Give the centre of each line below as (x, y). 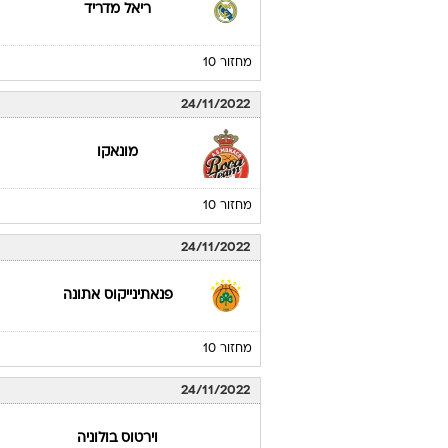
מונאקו (118, 152)
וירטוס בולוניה (118, 438)
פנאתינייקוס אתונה (117, 295)
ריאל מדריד (118, 9)
